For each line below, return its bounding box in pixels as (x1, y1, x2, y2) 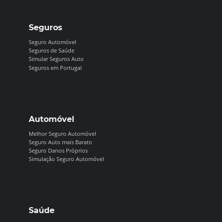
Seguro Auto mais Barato (29, 138, 93, 146)
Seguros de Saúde (29, 47, 75, 55)
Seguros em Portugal (29, 63, 82, 71)
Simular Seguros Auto (29, 55, 84, 63)
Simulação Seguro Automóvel (29, 155, 105, 163)
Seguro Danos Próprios (29, 147, 88, 154)
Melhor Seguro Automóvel (29, 129, 97, 137)
